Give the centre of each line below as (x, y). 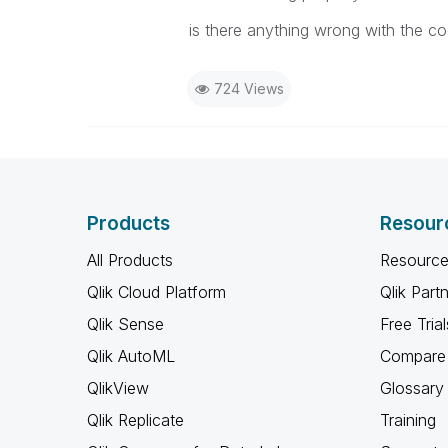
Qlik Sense (125, 324)
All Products (130, 260)
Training (407, 420)
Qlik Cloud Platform (156, 292)
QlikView (118, 388)
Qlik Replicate (135, 420)
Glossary (411, 388)
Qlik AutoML (131, 356)
